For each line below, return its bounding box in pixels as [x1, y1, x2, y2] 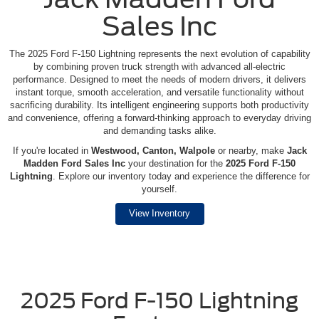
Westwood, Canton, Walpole [90, 145, 215, 157]
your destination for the [125, 158, 226, 169]
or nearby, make [214, 145, 287, 157]
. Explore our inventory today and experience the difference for [52, 171, 310, 182]
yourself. [142, 184, 177, 195]
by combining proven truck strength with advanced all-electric [33, 61, 286, 73]
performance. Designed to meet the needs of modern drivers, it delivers [13, 74, 306, 85]
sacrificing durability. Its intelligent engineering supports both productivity [10, 100, 309, 111]
